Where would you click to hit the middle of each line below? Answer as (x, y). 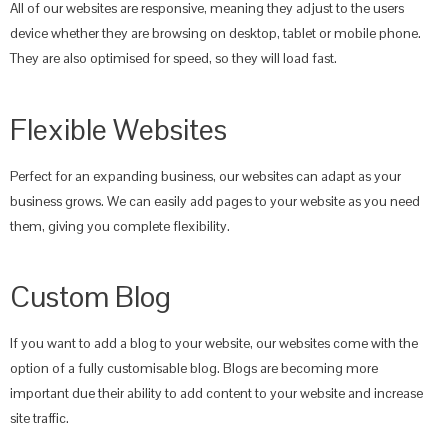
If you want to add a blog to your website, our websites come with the (214, 343)
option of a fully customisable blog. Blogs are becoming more (194, 368)
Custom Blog (90, 297)
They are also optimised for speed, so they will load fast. (173, 57)
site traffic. (39, 418)
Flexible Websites (118, 129)
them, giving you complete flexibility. (120, 225)
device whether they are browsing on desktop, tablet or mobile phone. (215, 32)
